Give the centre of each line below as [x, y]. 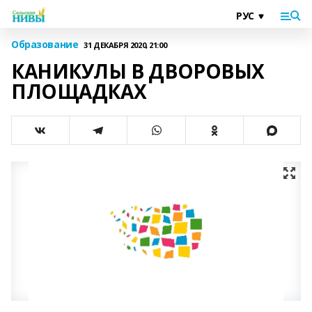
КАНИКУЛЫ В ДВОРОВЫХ [138, 71]
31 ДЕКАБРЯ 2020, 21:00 [125, 45]
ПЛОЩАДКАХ [79, 91]
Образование [45, 44]
